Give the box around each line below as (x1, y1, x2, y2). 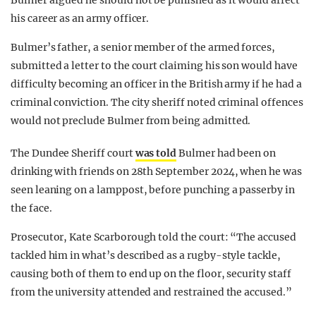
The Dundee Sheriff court (11, 147, 135, 160)
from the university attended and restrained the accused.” (11, 286, 292, 299)
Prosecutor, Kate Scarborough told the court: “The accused (11, 231, 296, 244)
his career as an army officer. (11, 12, 150, 25)
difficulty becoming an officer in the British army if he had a (11, 78, 302, 91)
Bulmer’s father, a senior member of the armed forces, (11, 41, 276, 54)
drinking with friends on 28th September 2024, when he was (11, 165, 302, 178)
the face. (11, 202, 52, 215)
